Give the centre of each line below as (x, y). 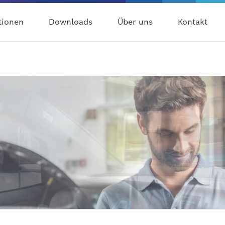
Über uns (135, 22)
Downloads (71, 22)
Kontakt (193, 22)
